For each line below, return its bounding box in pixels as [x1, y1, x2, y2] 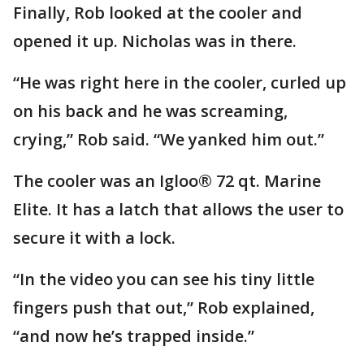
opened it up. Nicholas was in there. [13, 30, 301, 52]
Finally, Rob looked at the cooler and [13, 2, 302, 24]
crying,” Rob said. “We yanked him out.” [13, 128, 324, 150]
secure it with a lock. [13, 227, 180, 249]
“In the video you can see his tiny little [13, 268, 314, 290]
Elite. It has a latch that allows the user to [13, 198, 344, 220]
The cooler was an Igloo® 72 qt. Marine [13, 170, 321, 192]
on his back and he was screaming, [13, 100, 288, 122]
